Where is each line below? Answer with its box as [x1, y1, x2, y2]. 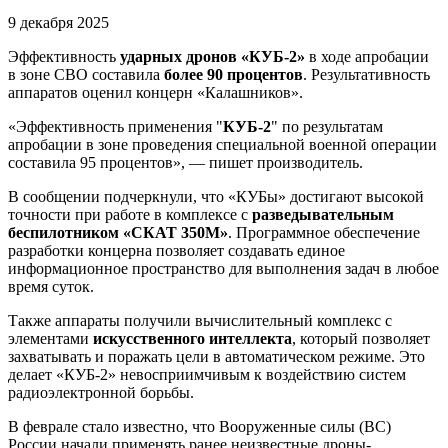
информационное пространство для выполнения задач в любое [8, 259, 439, 277]
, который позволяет [292, 329, 430, 347]
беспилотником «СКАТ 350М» [8, 223, 228, 241]
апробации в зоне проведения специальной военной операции [8, 135, 437, 153]
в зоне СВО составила [8, 65, 164, 83]
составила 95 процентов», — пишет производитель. [8, 153, 363, 171]
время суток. [8, 277, 94, 295]
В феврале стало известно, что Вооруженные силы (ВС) [8, 417, 391, 435]
